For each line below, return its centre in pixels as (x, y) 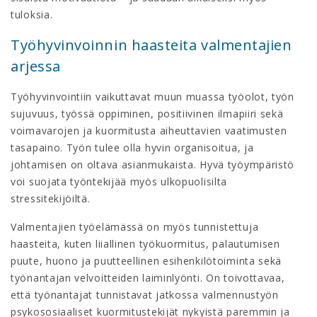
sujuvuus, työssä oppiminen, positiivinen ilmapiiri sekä (147, 113)
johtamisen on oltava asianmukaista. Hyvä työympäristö (153, 164)
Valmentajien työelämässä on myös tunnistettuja (135, 226)
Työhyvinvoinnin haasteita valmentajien (151, 45)
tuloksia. (32, 14)
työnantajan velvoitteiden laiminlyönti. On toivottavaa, (148, 277)
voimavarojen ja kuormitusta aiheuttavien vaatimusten (149, 130)
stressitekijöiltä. (51, 198)
